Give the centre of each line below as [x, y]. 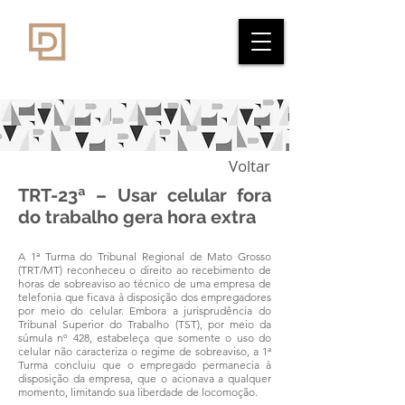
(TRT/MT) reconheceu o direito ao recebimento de [145, 270]
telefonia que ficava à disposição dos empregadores [145, 297]
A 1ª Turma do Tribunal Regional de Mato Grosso [145, 256]
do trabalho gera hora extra [137, 217]
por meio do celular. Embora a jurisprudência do [145, 311]
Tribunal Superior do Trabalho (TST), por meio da [145, 324]
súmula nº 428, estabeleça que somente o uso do [145, 338]
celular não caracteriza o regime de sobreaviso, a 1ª [145, 351]
